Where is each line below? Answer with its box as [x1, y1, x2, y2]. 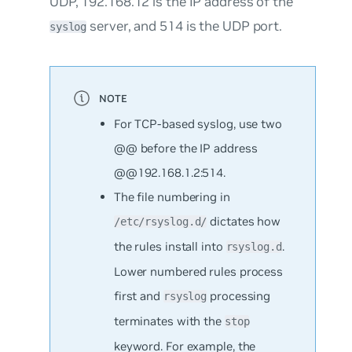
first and [113, 288, 163, 303]
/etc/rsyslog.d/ [113, 214, 207, 228]
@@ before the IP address [113, 140, 258, 156]
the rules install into [113, 238, 226, 254]
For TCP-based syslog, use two [113, 115, 282, 131]
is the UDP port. [182, 16, 283, 35]
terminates [113, 313, 174, 328]
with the [173, 313, 225, 328]
